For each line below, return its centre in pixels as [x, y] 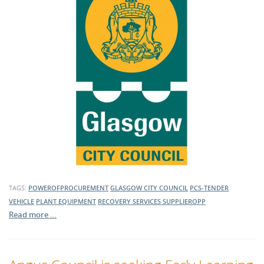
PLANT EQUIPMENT [66, 202]
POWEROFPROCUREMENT [68, 188]
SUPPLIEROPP [184, 202]
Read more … [33, 215]
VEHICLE [22, 202]
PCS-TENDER [209, 188]
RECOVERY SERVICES [130, 202]
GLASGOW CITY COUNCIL [149, 188]
